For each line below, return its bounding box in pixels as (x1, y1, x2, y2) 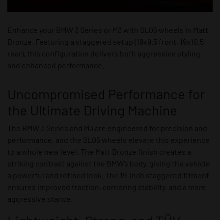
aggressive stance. (7, 194, 73, 204)
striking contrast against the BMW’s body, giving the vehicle (7, 159, 210, 168)
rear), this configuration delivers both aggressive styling (7, 49, 200, 58)
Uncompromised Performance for (7, 85, 205, 103)
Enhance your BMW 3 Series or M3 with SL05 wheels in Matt (7, 25, 208, 35)
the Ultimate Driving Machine (7, 102, 177, 119)
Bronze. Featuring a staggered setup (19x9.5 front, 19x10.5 (7, 37, 204, 47)
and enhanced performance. (7, 60, 104, 70)
